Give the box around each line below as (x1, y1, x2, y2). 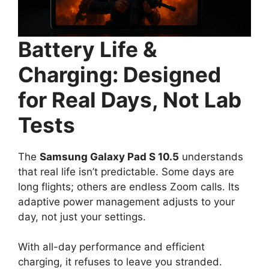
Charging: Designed (18, 61, 221, 87)
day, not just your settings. (18, 210, 146, 223)
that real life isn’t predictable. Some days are (18, 165, 234, 178)
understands (179, 150, 243, 163)
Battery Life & (18, 36, 157, 62)
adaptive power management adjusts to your (18, 195, 235, 208)
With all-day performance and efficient (18, 241, 205, 253)
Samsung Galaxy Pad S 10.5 (40, 150, 179, 163)
